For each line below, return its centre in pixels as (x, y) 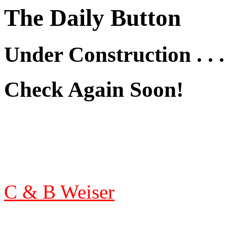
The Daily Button (92, 18)
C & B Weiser (59, 192)
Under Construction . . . (114, 55)
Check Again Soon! (94, 90)
